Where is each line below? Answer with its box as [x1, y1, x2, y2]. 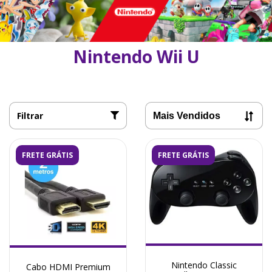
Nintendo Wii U [72, 44, 200, 68]
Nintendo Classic [171, 259, 237, 271]
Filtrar [17, 109, 43, 121]
